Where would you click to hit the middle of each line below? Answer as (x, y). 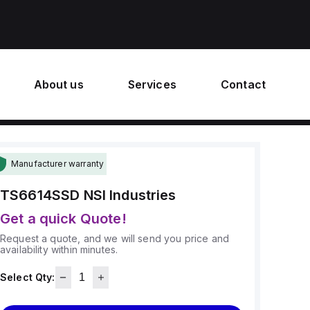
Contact (243, 84)
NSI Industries (130, 195)
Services (152, 84)
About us (58, 84)
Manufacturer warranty (57, 164)
